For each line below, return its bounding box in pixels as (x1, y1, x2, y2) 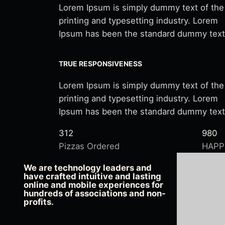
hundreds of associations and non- (24, 188, 166, 199)
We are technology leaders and (24, 163, 152, 173)
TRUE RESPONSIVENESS (59, 59, 142, 68)
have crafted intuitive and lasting (24, 171, 161, 182)
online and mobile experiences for (24, 180, 163, 190)
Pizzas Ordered (59, 141, 120, 152)
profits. (24, 197, 54, 207)
